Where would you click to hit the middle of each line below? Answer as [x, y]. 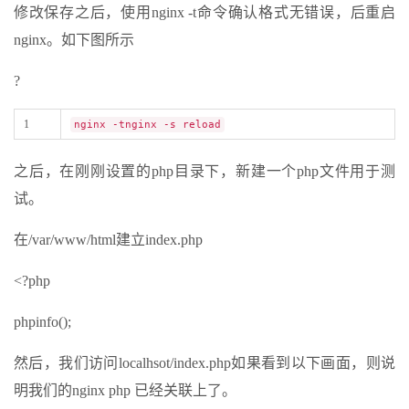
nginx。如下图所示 [74, 40]
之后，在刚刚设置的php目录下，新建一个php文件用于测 [204, 172]
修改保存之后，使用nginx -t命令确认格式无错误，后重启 [204, 13]
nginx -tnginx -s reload [147, 125]
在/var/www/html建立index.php [108, 240]
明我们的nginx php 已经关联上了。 [125, 391]
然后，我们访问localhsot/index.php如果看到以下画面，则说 [204, 363]
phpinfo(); [42, 322]
